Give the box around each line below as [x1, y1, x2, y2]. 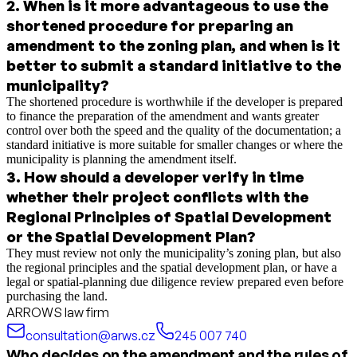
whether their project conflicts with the [6, 187, 308, 206]
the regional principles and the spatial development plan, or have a [6, 261, 337, 275]
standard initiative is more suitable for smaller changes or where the [6, 138, 343, 152]
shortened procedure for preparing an [6, 16, 293, 35]
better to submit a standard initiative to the [6, 56, 341, 75]
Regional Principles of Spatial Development [6, 207, 331, 226]
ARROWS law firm [6, 304, 109, 321]
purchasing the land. [6, 289, 108, 304]
